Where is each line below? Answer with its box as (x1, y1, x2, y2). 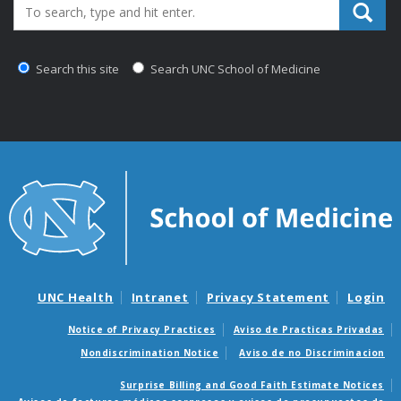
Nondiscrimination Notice (80, 346, 219, 359)
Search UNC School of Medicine (148, 61, 320, 78)
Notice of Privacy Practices (67, 322, 216, 336)
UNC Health (37, 289, 114, 306)
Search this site (33, 61, 119, 78)
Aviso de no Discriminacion (239, 346, 385, 359)
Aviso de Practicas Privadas (233, 322, 384, 336)
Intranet (131, 289, 189, 306)
